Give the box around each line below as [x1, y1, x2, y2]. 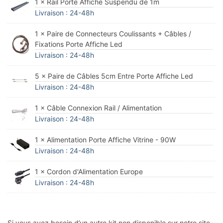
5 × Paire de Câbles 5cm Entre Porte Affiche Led [35, 71, 193, 80]
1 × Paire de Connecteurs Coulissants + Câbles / [35, 29, 191, 38]
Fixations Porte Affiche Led [35, 39, 122, 48]
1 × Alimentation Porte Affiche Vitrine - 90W [35, 135, 176, 144]
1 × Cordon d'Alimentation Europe [35, 167, 143, 176]
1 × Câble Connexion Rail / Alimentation [35, 103, 162, 112]
